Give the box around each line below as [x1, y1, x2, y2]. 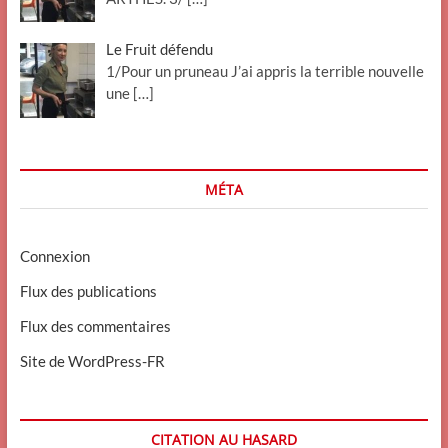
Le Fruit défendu [106, 40, 213, 59]
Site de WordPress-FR [19, 352, 165, 371]
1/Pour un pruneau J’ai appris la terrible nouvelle [106, 62, 424, 81]
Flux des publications [19, 282, 157, 301]
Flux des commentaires [19, 317, 171, 336]
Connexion [19, 247, 90, 266]
